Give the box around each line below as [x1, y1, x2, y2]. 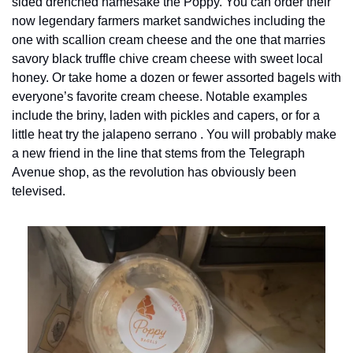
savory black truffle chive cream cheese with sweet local [12, 52, 323, 65]
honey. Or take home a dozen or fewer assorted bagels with [12, 71, 341, 84]
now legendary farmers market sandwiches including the [12, 14, 325, 28]
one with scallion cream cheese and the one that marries [12, 33, 325, 46]
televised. [12, 184, 65, 198]
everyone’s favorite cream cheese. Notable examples [12, 90, 307, 103]
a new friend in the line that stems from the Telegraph [12, 147, 305, 160]
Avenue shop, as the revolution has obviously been [12, 165, 296, 179]
